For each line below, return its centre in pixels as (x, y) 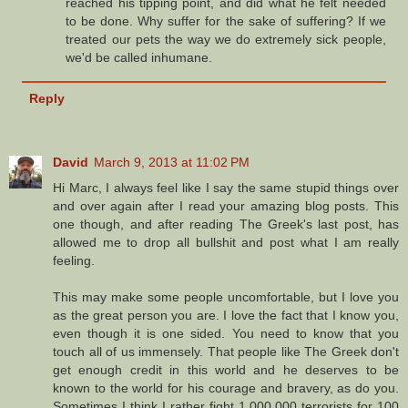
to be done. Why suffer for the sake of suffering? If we (226, 21)
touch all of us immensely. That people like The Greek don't (226, 352)
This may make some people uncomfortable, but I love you (226, 297)
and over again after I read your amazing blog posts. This (226, 206)
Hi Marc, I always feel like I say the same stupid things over (226, 188)
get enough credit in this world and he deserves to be (226, 370)
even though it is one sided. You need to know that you (226, 334)
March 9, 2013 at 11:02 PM (172, 163)
